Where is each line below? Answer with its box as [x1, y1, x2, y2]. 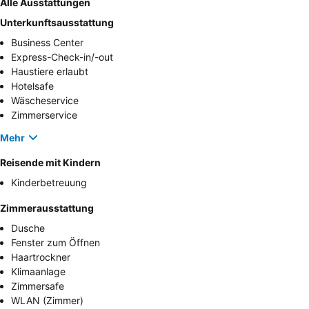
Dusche [11, 222, 45, 235]
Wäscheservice [11, 94, 79, 107]
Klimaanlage [11, 266, 66, 278]
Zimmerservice [11, 109, 77, 121]
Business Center [11, 37, 83, 49]
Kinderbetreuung [11, 177, 87, 189]
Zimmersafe [11, 280, 64, 292]
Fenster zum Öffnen [11, 237, 100, 249]
